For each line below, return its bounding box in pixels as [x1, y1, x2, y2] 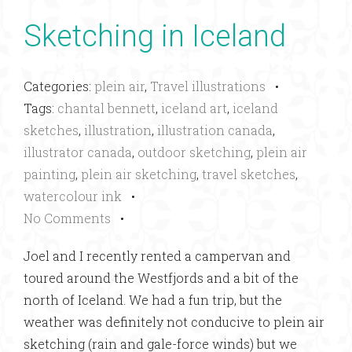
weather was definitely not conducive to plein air [24, 313, 324, 330]
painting [24, 166, 75, 182]
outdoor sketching [137, 144, 251, 160]
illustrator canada [24, 144, 132, 160]
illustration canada [157, 122, 273, 138]
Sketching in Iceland [24, 19, 286, 53]
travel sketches [202, 166, 295, 182]
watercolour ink [24, 188, 122, 204]
